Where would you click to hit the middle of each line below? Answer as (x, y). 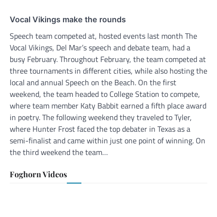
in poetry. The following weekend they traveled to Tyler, (101, 117)
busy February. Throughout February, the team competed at (108, 59)
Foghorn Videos (38, 174)
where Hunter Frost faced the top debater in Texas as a (100, 129)
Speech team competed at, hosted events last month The (103, 36)
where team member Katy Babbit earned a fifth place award (108, 106)
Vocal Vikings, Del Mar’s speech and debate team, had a (100, 48)
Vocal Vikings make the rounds (68, 20)
